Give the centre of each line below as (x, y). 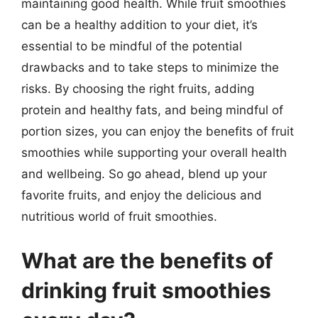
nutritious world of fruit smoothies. (119, 216)
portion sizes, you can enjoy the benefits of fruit (158, 131)
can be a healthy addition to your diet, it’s (139, 25)
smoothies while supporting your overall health (154, 153)
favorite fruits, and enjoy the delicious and (142, 195)
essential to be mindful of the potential (132, 46)
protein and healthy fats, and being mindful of (152, 110)
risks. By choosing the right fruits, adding (138, 89)
